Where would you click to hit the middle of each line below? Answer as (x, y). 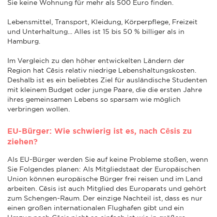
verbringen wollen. (39, 109)
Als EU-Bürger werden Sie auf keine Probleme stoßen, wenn (108, 159)
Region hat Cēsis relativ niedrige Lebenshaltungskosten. (102, 70)
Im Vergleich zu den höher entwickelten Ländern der (96, 60)
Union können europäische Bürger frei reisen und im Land (105, 178)
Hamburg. (24, 41)
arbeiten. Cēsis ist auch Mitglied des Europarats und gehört (107, 188)
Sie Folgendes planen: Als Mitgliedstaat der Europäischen (104, 169)
